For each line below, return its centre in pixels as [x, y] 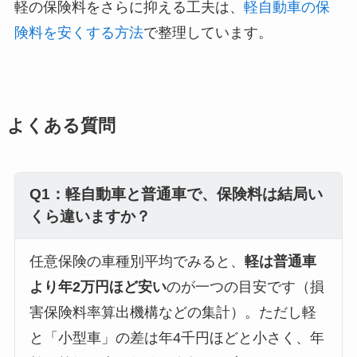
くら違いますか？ [90, 217]
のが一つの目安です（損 [245, 287]
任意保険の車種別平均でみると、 [137, 262]
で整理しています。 [208, 33]
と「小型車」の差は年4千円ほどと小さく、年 [177, 338]
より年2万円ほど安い [98, 287]
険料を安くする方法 [78, 33]
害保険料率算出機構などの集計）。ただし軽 [173, 313]
